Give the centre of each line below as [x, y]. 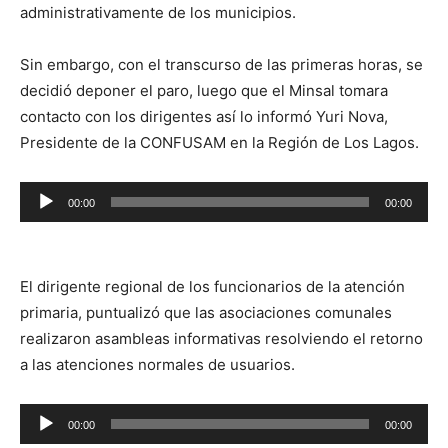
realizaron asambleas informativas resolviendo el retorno [221, 338]
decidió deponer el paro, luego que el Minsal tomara [204, 90]
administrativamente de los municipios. [158, 12]
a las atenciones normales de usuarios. [157, 364]
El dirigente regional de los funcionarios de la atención [212, 286]
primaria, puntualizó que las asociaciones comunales [206, 312]
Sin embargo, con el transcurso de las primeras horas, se [221, 64]
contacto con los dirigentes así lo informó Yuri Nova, [204, 116]
